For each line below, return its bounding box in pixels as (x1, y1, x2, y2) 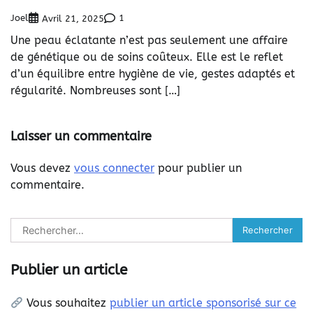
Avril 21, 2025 (42, 13, 104, 24)
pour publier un (154, 161, 242, 175)
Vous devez (10, 161, 74, 175)
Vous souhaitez (23, 296, 110, 310)
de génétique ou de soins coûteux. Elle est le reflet (10, 50, 283, 64)
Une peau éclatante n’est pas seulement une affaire (10, 33, 288, 47)
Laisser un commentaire (10, 128, 152, 144)
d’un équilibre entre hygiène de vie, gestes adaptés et (10, 66, 295, 80)
